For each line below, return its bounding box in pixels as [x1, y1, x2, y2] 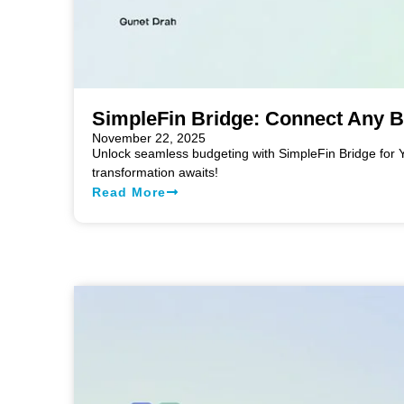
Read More [92, 184, 166, 199]
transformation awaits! [92, 164, 218, 179]
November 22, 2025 [92, 130, 206, 145]
